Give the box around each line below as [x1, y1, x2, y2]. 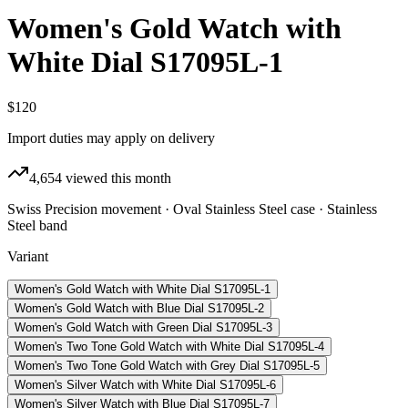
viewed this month [62, 169, 171, 186]
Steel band [7, 217, 67, 233]
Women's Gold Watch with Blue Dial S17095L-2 [15, 301, 264, 315]
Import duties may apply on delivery [7, 129, 215, 146]
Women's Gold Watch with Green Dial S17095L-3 [15, 320, 272, 334]
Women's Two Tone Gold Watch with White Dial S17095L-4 [15, 339, 324, 353]
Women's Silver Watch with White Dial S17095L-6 [15, 377, 276, 392]
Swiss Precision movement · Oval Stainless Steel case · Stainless [7, 200, 377, 217]
